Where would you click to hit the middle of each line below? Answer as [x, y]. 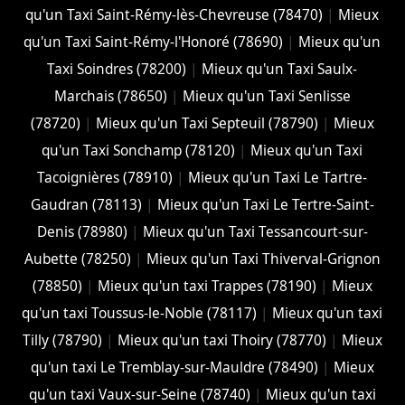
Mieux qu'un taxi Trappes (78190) [207, 286]
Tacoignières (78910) [105, 177]
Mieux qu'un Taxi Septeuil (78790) [207, 123]
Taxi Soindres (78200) [117, 69]
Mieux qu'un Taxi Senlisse [266, 96]
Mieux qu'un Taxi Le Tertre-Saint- [265, 204]
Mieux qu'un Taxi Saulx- [280, 69]
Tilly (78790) [62, 340]
